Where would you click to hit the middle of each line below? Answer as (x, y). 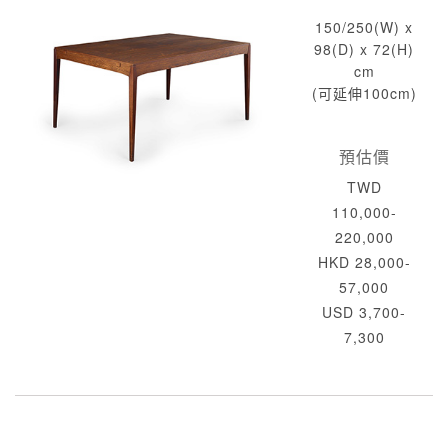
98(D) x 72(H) (364, 49)
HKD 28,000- (364, 262)
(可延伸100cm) (364, 93)
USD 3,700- (364, 312)
